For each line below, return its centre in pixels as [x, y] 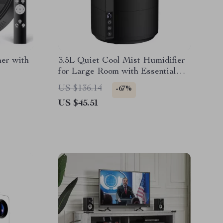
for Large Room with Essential [117, 72]
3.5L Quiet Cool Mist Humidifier [122, 61]
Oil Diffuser [82, 83]
